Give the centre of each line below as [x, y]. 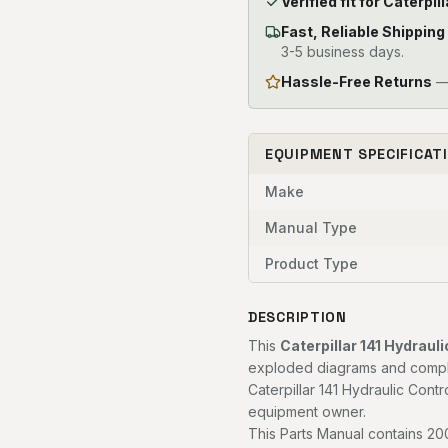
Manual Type [311, 227]
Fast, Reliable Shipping [363, 31]
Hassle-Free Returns [356, 81]
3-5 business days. [342, 51]
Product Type [311, 263]
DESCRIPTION [297, 317]
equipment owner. [307, 411]
